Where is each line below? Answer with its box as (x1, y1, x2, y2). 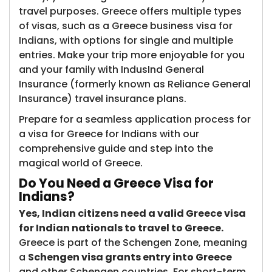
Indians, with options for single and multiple (19, 33, 233, 47)
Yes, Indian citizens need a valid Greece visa (19, 206, 246, 220)
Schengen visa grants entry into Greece (28, 250, 232, 264)
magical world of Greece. (19, 156, 143, 170)
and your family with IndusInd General (19, 63, 204, 76)
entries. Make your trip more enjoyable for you (19, 48, 245, 62)
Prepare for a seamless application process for (19, 112, 251, 126)
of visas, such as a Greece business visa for (19, 19, 233, 33)
